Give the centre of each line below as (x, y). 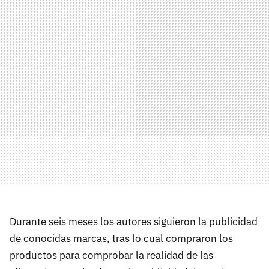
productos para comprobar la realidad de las (111, 255)
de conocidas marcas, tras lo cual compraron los (121, 238)
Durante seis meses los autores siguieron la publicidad (134, 221)
